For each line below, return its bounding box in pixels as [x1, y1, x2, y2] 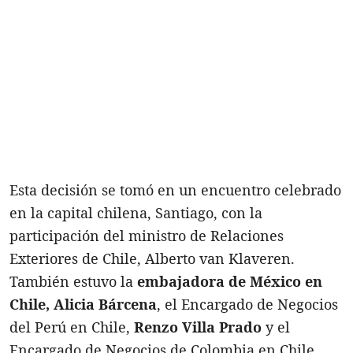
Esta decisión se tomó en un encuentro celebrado [9, 180, 341, 199]
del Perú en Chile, [9, 317, 134, 336]
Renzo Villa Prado [134, 317, 262, 336]
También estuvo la [9, 271, 137, 291]
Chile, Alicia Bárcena [9, 294, 157, 314]
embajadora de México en [137, 271, 322, 291]
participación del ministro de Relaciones [9, 225, 284, 245]
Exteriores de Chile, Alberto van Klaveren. [9, 248, 295, 268]
